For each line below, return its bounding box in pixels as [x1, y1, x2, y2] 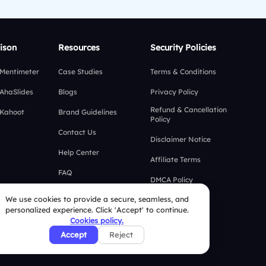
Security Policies [150, 42, 217, 53]
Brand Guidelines [58, 107, 118, 116]
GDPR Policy [150, 195, 193, 204]
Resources [58, 42, 100, 53]
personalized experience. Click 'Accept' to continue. [5, 205, 189, 214]
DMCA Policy [150, 175, 194, 184]
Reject [109, 230, 133, 239]
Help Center [58, 148, 100, 157]
